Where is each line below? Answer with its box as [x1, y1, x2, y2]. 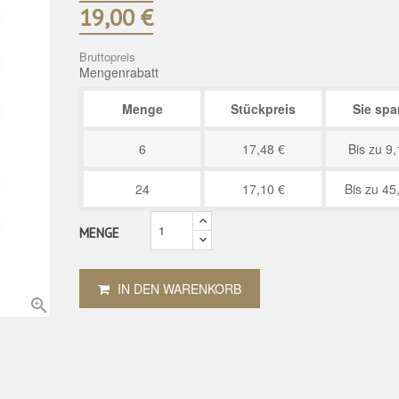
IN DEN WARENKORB [118, 279, 241, 297]
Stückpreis [231, 99, 296, 118]
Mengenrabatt [79, 62, 159, 81]
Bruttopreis [79, 47, 135, 65]
